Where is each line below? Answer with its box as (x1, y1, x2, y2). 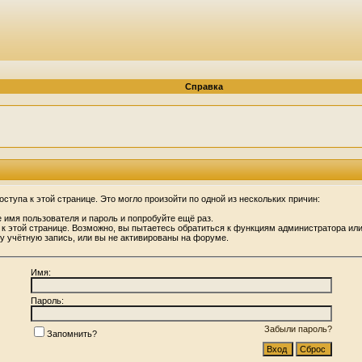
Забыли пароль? (263, 323, 332, 334)
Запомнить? (46, 328, 97, 339)
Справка (184, 82, 223, 91)
